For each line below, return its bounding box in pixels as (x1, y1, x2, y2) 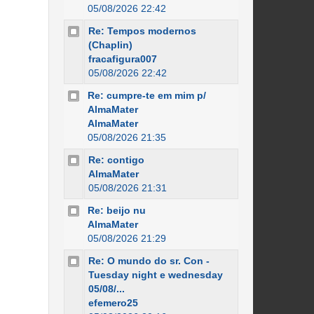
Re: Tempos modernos (88, 25, 196, 36)
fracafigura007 (88, 53, 157, 64)
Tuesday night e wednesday (88, 269, 223, 280)
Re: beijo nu (87, 205, 146, 216)
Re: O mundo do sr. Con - (88, 255, 210, 266)
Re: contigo (88, 154, 144, 165)
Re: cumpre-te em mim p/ (87, 90, 206, 101)
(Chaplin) (88, 39, 132, 50)
